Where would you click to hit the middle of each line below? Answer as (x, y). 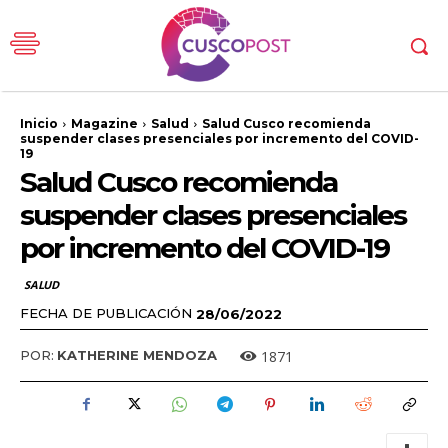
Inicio (39, 124)
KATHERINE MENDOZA (137, 355)
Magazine (104, 124)
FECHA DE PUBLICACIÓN (106, 312)
